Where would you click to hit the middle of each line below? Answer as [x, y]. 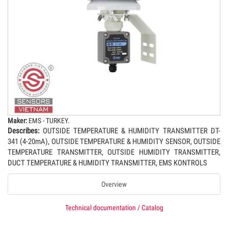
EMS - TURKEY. [48, 121]
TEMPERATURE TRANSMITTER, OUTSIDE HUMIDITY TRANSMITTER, [114, 152]
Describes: [24, 131]
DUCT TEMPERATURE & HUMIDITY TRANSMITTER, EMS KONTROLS [107, 163]
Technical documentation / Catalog [114, 208]
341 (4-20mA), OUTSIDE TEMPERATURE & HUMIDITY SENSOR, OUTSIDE [114, 142]
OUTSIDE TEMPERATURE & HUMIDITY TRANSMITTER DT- [130, 131]
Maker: [17, 121]
